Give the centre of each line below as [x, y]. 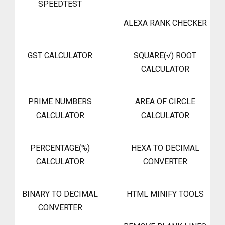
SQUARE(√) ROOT [165, 56]
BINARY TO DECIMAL [60, 194]
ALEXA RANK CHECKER [165, 23]
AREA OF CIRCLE [165, 102]
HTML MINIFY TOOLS [165, 194]
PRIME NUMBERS [60, 102]
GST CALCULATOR [60, 56]
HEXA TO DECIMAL [165, 148]
